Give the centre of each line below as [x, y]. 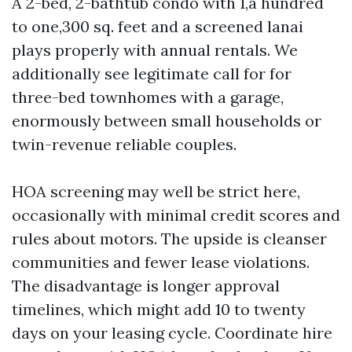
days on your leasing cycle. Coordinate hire [172, 333]
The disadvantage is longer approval [146, 286]
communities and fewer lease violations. [161, 262]
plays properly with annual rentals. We [155, 50]
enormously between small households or [167, 121]
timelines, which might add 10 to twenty [159, 309]
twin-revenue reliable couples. [124, 144]
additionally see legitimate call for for [152, 73]
